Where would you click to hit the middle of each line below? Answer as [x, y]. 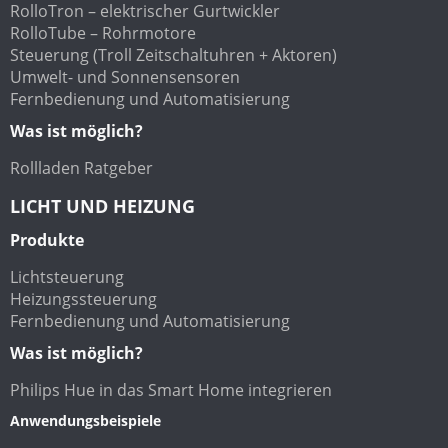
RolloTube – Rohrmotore [103, 32]
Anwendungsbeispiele [85, 420]
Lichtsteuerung [67, 276]
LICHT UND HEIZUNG [102, 205]
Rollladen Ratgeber [81, 167]
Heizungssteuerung [83, 298]
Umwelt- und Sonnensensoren [125, 76]
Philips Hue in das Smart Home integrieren [171, 389]
